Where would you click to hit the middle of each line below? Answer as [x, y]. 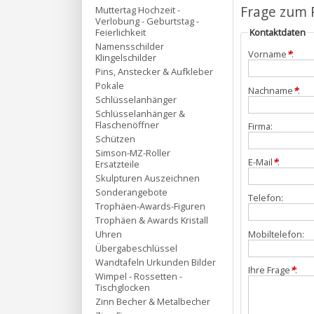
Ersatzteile [117, 164]
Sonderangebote [131, 192]
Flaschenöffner [127, 125]
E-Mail [260, 162]
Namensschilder [130, 46]
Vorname [267, 54]
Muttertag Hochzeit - [138, 10]
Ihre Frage [269, 269]
